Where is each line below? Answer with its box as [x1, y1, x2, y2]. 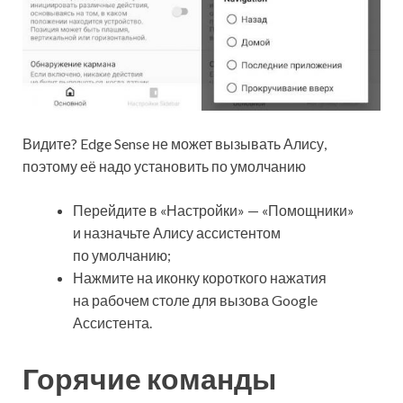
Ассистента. [73, 314, 152, 332]
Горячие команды [22, 360, 276, 396]
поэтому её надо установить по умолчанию [22, 157, 306, 175]
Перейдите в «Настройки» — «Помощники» [73, 201, 354, 219]
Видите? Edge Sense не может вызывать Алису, [22, 135, 327, 153]
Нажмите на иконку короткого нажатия [73, 269, 327, 287]
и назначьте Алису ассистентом [73, 224, 281, 242]
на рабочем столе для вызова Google [73, 291, 318, 309]
